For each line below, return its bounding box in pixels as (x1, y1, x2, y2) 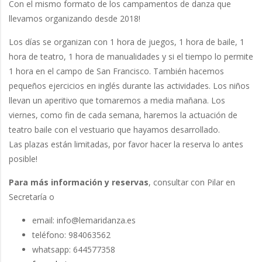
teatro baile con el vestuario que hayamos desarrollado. (9, 123, 220, 135)
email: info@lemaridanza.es (32, 214, 136, 226)
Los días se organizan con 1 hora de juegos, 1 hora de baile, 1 (9, 36, 244, 47)
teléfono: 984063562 (32, 229, 111, 240)
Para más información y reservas (9, 176, 149, 188)
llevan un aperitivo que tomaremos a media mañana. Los (9, 94, 225, 106)
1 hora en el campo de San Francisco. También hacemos (9, 65, 224, 77)
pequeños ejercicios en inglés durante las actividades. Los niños (9, 80, 250, 91)
